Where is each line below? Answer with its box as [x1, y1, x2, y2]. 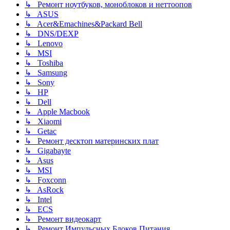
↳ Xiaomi [25, 117, 62, 126]
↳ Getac [25, 127, 56, 136]
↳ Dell [25, 98, 51, 107]
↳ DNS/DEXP [25, 29, 79, 39]
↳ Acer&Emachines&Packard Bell [25, 20, 142, 29]
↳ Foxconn [25, 176, 66, 185]
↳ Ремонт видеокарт [25, 215, 101, 224]
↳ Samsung [25, 68, 67, 78]
